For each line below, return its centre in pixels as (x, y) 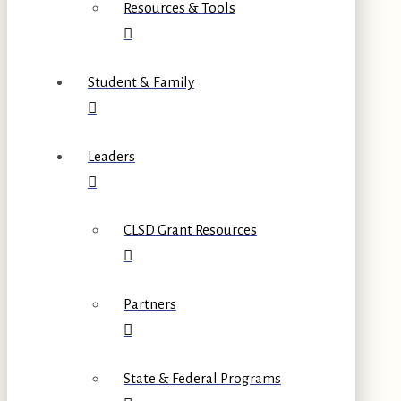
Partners (149, 304)
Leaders (111, 156)
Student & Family (141, 82)
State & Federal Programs (202, 378)
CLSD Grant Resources (190, 230)
